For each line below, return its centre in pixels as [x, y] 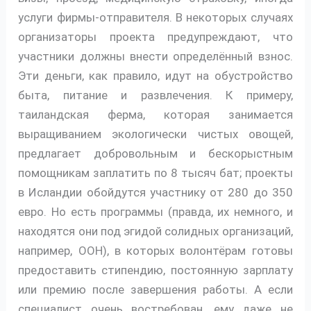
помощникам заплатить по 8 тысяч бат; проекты [155, 173]
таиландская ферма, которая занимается [155, 115]
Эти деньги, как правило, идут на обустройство [155, 76]
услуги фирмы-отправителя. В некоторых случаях [155, 18]
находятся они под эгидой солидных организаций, [155, 232]
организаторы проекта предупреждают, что [155, 37]
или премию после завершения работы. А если [155, 290]
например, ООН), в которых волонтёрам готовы [155, 251]
